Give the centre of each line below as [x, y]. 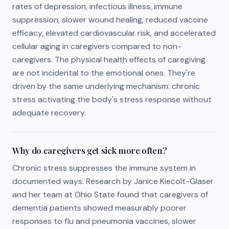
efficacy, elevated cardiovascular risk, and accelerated [114, 33]
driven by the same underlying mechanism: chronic [106, 86]
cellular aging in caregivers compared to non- [97, 46]
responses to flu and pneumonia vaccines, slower [104, 221]
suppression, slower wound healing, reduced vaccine [110, 20]
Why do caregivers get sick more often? [90, 150]
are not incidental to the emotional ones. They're [104, 73]
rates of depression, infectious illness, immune [97, 6]
